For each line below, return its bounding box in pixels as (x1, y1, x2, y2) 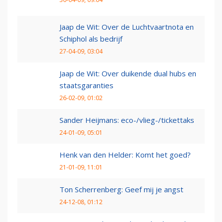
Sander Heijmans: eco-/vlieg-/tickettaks (59, 115, 194, 125)
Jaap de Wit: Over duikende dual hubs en (59, 68, 196, 79)
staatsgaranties (59, 80, 113, 91)
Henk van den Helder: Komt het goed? (59, 150, 191, 160)
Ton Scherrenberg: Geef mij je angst (59, 184, 183, 195)
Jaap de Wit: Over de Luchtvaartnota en (59, 22, 194, 32)
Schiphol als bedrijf (59, 34, 122, 44)
